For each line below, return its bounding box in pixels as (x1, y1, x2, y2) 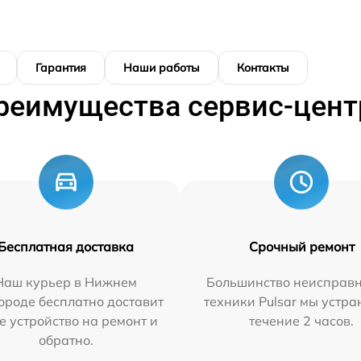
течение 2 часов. (249, 312, 355, 329)
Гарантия (35, 60, 86, 75)
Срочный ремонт (248, 238, 355, 255)
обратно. (38, 331, 93, 348)
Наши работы (123, 60, 200, 75)
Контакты (237, 60, 289, 75)
